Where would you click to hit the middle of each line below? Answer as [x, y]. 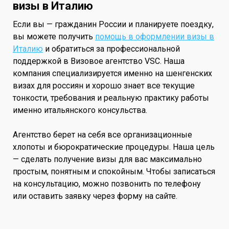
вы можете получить [54, 37]
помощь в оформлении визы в [155, 37]
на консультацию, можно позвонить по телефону [107, 184]
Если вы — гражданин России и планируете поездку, [113, 25]
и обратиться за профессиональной [111, 49]
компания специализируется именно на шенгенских [112, 74]
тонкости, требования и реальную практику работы [111, 98]
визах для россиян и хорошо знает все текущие [104, 86]
